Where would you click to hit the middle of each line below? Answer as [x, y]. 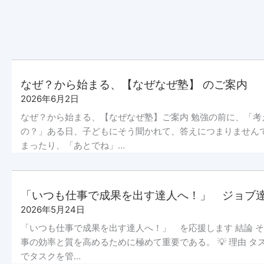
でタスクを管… [51, 256]
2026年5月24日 [53, 210]
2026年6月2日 [50, 99]
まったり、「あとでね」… [73, 146]
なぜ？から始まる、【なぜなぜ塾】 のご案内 [134, 85]
